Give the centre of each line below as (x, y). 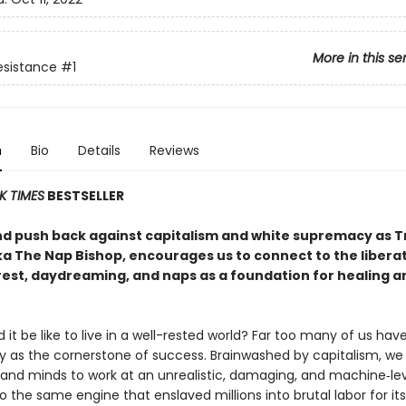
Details (99, 150)
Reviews (174, 150)
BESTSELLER (84, 196)
